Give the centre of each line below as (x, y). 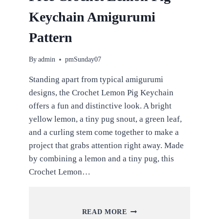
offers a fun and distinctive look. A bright (100, 106)
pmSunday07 (83, 60)
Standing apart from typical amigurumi (96, 80)
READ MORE (104, 212)
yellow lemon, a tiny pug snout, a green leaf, (105, 119)
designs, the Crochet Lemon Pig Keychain (101, 93)
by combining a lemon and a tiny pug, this (101, 159)
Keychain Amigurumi (92, 17)
